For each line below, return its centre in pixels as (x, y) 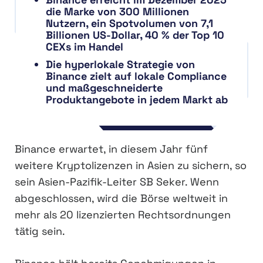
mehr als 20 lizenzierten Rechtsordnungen (123, 215)
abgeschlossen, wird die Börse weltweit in (121, 198)
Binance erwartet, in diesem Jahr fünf (111, 149)
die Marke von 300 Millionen (117, 12)
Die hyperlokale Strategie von (120, 65)
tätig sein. (40, 231)
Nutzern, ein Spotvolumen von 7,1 (129, 23)
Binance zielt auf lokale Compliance (136, 76)
